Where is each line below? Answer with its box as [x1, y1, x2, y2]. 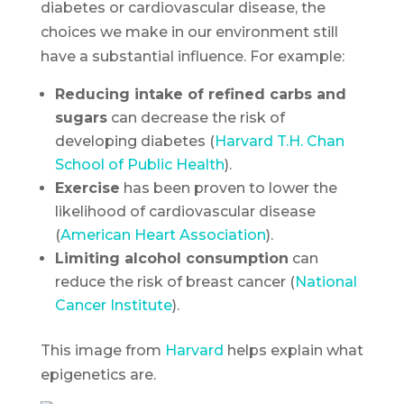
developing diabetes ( [54, 132, 215, 150]
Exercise [54, 179, 120, 197]
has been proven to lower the [119, 179, 337, 197]
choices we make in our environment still [40, 23, 338, 41]
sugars [54, 108, 107, 126]
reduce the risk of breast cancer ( [54, 272, 295, 290]
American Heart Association [60, 225, 266, 243]
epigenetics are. [40, 365, 156, 383]
